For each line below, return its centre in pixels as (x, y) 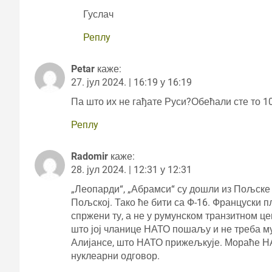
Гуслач (98, 14)
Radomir (90, 156)
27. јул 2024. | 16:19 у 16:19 (131, 82)
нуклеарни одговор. (115, 256)
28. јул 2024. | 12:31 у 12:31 (131, 169)
